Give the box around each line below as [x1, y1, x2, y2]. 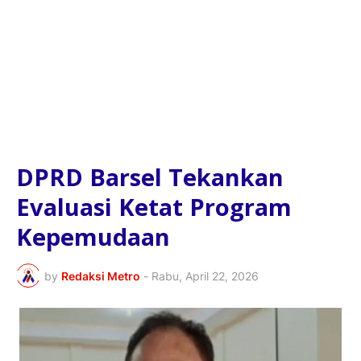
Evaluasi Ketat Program [16, 191, 292, 223]
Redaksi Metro [61, 268, 140, 283]
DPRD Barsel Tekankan [16, 161, 284, 193]
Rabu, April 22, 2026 [151, 268, 259, 283]
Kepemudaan [16, 221, 170, 253]
